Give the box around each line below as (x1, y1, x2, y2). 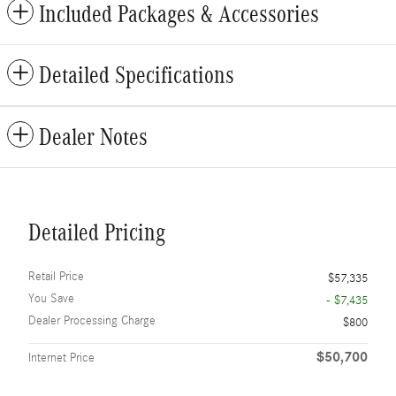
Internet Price (28, 351, 95, 365)
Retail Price (28, 270, 84, 284)
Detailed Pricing (28, 219, 165, 246)
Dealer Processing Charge (28, 314, 156, 328)
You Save (28, 292, 74, 306)
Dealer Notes (39, 124, 148, 150)
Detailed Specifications (39, 62, 234, 88)
